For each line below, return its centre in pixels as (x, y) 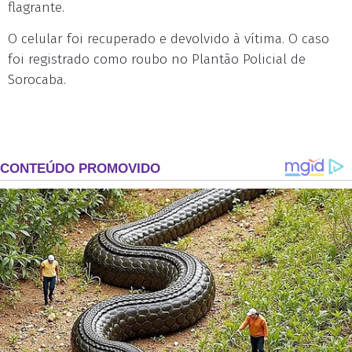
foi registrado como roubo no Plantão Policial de (157, 59)
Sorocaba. (37, 80)
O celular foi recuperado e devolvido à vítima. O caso (169, 39)
